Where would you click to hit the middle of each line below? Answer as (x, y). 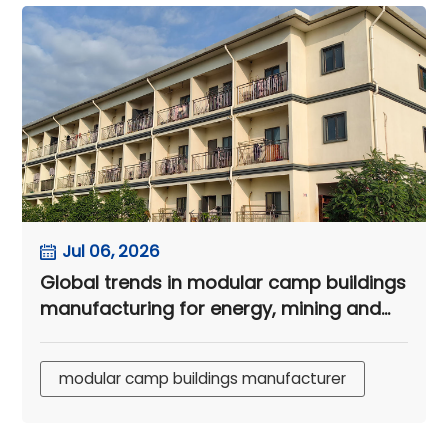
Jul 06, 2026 (111, 251)
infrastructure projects (141, 335)
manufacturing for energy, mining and (211, 309)
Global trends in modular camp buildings (223, 283)
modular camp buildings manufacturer (203, 379)
